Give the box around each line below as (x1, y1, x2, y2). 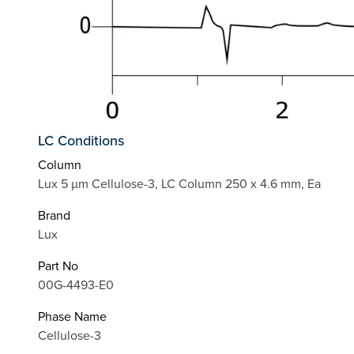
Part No (38, 257, 78, 275)
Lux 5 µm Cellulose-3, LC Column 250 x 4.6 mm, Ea (38, 175, 321, 193)
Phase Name (38, 307, 107, 326)
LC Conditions (38, 130, 124, 151)
